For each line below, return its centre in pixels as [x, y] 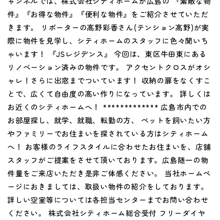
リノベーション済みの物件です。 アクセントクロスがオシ [109, 67]
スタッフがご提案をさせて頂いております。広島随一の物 [108, 160]
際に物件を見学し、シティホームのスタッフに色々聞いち [108, 41]
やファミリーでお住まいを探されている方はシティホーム [108, 134]
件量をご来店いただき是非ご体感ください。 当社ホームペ [109, 173]
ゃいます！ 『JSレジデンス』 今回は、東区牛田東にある [107, 54]
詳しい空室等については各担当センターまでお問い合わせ [108, 200]
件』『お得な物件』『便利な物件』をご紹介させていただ [108, 14]
